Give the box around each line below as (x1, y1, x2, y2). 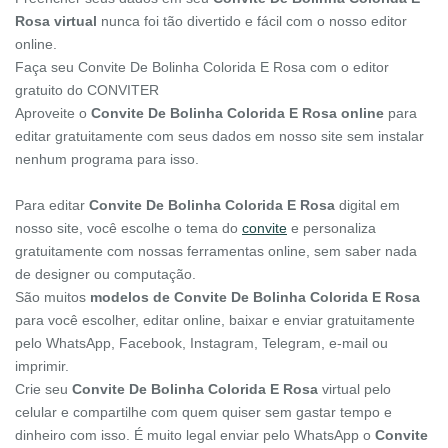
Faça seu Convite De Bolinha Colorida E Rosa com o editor (15, 59, 389, 76)
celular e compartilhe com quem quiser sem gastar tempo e (15, 404, 392, 421)
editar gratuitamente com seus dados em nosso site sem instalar (15, 128, 424, 145)
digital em (335, 197, 400, 214)
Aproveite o (15, 105, 91, 122)
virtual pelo (318, 381, 391, 398)
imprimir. (15, 358, 69, 375)
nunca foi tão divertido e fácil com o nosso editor (97, 13, 407, 30)
